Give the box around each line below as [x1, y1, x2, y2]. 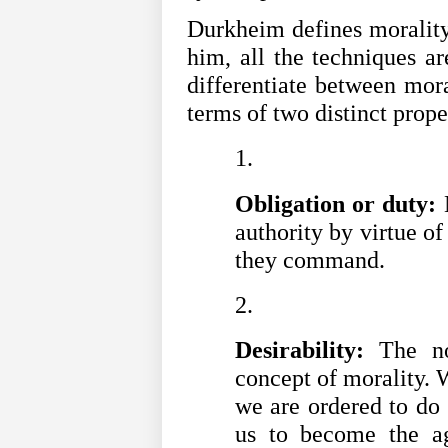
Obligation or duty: [235, 190, 437, 217]
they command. [235, 246, 385, 273]
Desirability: [235, 337, 364, 364]
